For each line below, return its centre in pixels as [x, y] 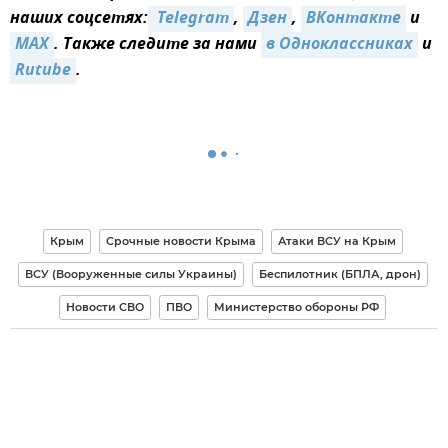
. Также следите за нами [157, 44]
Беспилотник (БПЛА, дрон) [339, 273]
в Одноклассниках [339, 44]
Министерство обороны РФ [296, 306]
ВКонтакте [353, 18]
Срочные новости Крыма [180, 240]
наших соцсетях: [79, 18]
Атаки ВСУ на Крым [336, 240]
